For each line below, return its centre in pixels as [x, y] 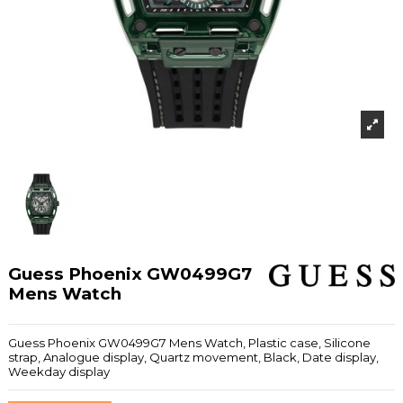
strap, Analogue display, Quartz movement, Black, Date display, [193, 358]
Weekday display [59, 372]
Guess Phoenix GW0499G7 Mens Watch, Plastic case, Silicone [189, 343]
